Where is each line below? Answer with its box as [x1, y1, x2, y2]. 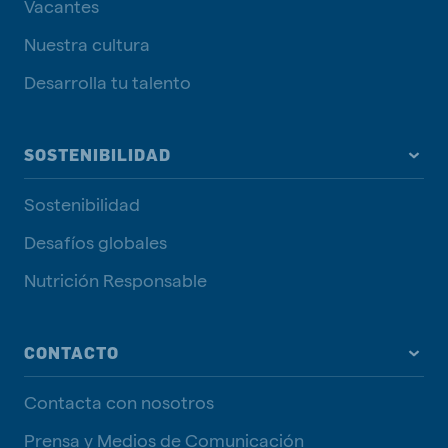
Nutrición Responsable [24, 269, 207, 291]
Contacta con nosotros [24, 391, 214, 413]
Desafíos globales [24, 231, 167, 253]
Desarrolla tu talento [24, 71, 191, 93]
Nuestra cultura [24, 33, 150, 55]
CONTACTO [24, 343, 119, 364]
